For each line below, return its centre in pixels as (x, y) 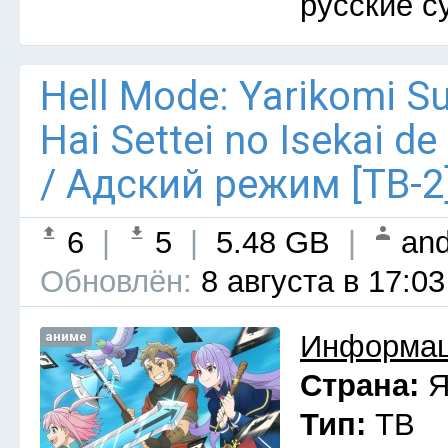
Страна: (364, 385)
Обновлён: (116, 281)
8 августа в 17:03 (318, 281)
